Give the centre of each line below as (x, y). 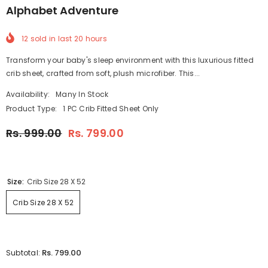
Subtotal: (24, 252)
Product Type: (32, 108)
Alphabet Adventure (62, 10)
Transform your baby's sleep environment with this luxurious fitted (130, 60)
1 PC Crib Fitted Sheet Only (111, 108)
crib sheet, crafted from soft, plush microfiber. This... (103, 73)
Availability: (28, 94)
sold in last (51, 38)
